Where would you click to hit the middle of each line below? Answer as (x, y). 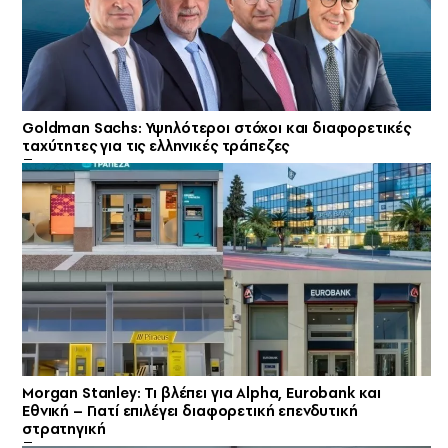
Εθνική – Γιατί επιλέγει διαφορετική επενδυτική (190, 411)
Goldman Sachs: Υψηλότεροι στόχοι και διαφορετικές (217, 128)
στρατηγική (64, 429)
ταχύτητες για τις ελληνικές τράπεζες (156, 146)
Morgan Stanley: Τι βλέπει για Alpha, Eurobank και (202, 393)
